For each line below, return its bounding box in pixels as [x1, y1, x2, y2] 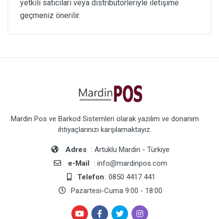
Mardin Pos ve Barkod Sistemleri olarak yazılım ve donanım [10, 114, 199, 124]
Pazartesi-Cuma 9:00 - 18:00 [68, 186, 162, 196]
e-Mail [68, 159, 89, 168]
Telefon [77, 173, 104, 182]
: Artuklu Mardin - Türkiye [89, 145, 170, 154]
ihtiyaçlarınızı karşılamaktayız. [58, 125, 152, 134]
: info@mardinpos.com [91, 159, 167, 168]
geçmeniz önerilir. [20, 11, 80, 21]
